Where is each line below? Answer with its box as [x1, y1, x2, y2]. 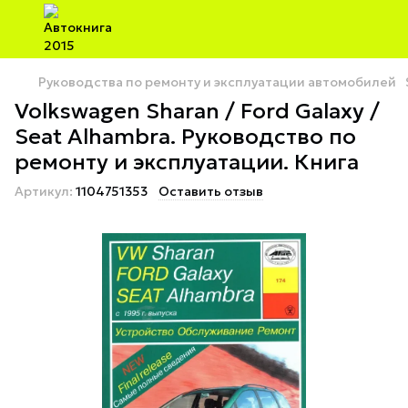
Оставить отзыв [158, 183, 263, 199]
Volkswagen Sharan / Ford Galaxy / [15, 97, 380, 125]
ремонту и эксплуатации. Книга [15, 148, 359, 176]
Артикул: [15, 183, 73, 199]
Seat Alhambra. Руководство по [15, 123, 356, 150]
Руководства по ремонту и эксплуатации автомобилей [38, 74, 396, 90]
